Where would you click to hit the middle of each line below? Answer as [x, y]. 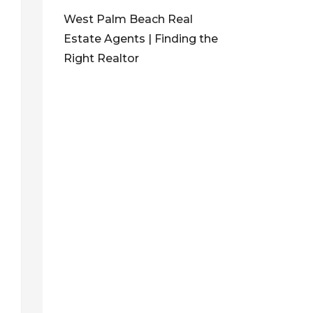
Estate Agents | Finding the [141, 38]
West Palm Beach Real [128, 19]
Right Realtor [101, 58]
